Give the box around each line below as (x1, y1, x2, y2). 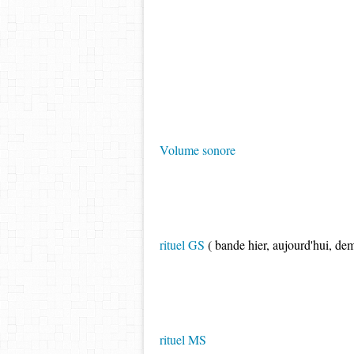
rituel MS (160, 331, 206, 348)
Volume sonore (160, 141, 235, 158)
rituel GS (160, 236, 205, 253)
